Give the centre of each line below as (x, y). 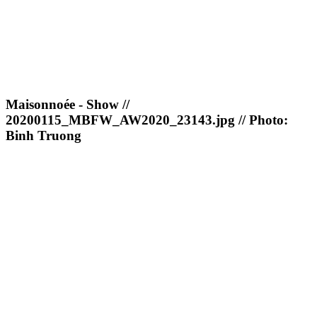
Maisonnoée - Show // (68, 105)
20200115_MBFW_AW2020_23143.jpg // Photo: (147, 120)
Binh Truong (44, 136)
